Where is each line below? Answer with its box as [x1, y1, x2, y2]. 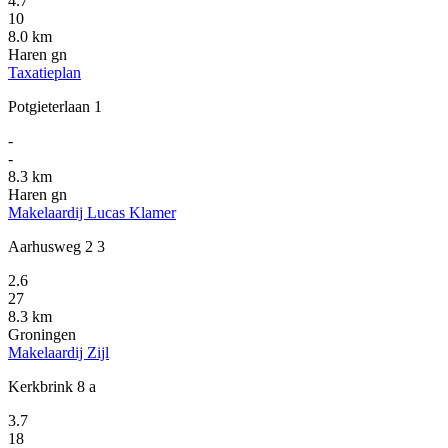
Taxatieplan [8, 64, 81, 82]
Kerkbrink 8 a [8, 378, 96, 396]
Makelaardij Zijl [8, 344, 109, 362]
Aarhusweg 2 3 [8, 238, 105, 256]
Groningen [8, 326, 76, 344]
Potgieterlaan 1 [8, 98, 102, 116]
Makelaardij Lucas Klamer [8, 204, 176, 222]
